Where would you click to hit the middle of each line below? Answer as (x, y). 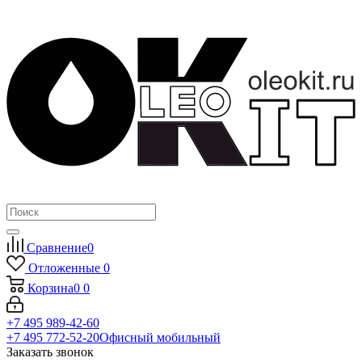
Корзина (51, 288)
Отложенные (64, 267)
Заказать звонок (50, 351)
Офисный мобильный (160, 337)
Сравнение (57, 247)
